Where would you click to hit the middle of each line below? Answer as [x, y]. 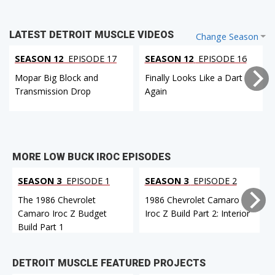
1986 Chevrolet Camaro [192, 199]
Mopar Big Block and [56, 78]
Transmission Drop [53, 91]
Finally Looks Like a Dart [193, 78]
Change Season [227, 37]
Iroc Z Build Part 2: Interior [197, 213]
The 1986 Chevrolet [57, 199]
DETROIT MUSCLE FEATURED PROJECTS [109, 263]
